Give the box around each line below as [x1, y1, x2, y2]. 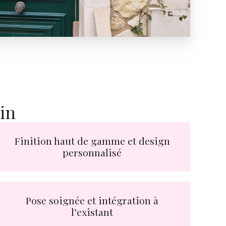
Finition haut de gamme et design [14, 134, 170, 148]
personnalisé [63, 146, 122, 159]
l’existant [71, 205, 114, 218]
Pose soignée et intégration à [26, 193, 159, 207]
